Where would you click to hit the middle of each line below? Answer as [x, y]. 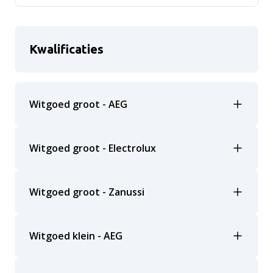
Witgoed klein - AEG [76, 236]
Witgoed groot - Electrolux [93, 148]
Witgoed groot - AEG [78, 104]
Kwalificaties [66, 49]
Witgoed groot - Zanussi [87, 192]
